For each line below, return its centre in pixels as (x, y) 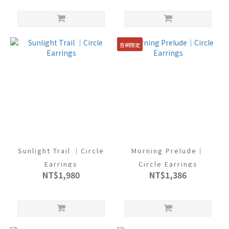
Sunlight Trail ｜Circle (61, 151)
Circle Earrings (168, 164)
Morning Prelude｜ (168, 151)
